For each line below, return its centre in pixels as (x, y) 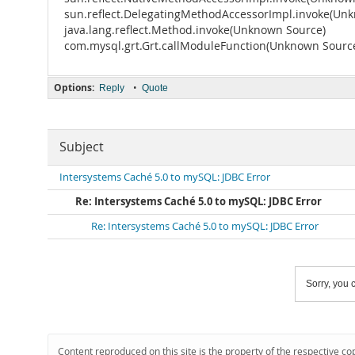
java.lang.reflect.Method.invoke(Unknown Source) (195, 30)
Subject (82, 147)
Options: (74, 88)
